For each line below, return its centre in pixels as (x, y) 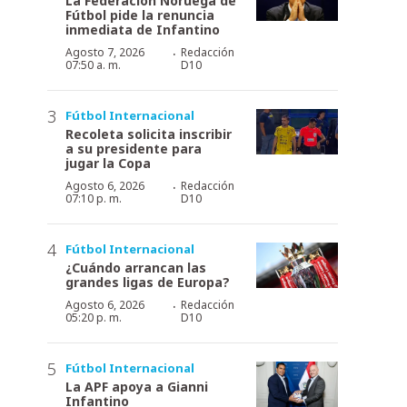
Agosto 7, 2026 (105, 52)
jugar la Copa (108, 163)
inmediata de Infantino (143, 29)
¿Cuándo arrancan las (136, 267)
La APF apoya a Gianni (137, 386)
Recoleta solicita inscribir (149, 134)
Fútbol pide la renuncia (140, 15)
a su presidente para (134, 148)
